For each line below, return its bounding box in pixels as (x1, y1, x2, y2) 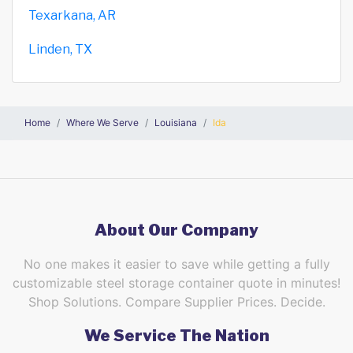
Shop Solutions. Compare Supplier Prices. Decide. (28, 293, 325, 310)
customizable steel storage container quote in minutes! (13, 274, 340, 291)
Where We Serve (66, 116, 139, 128)
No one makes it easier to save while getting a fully (23, 255, 330, 272)
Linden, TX (28, 41, 92, 57)
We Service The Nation (84, 325, 269, 345)
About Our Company (95, 220, 258, 240)
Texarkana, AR (28, 7, 116, 23)
